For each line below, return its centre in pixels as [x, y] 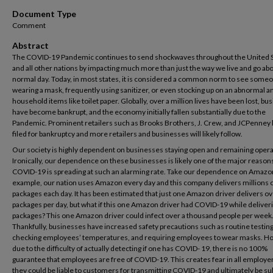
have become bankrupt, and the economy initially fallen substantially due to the [139, 112]
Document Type [44, 14]
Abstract [30, 45]
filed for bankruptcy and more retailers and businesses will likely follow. [127, 134]
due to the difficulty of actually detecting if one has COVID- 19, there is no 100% [140, 248]
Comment [29, 25]
